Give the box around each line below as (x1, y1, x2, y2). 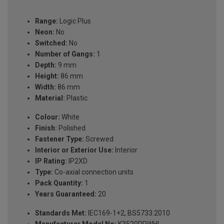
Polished (57, 124, 85, 132)
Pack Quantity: (35, 179, 83, 187)
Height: (35, 72, 59, 80)
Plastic (65, 94, 87, 102)
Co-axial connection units (53, 168, 133, 176)
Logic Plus (58, 17, 91, 25)
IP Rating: (35, 157, 67, 165)
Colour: (35, 113, 60, 121)
